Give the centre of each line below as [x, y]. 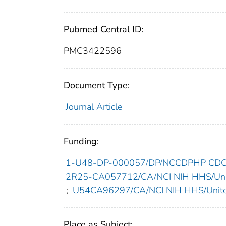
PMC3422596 [93, 51]
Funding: [81, 142]
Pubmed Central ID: [103, 30]
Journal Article [94, 107]
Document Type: [97, 86]
